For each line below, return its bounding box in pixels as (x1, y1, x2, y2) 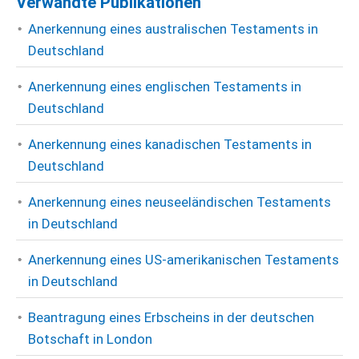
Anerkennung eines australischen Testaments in (28, 21, 318, 37)
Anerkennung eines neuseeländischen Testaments (28, 194, 331, 210)
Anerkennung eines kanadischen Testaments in (28, 136, 312, 152)
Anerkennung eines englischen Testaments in (28, 79, 301, 95)
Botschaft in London (28, 331, 152, 347)
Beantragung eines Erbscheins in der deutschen (28, 309, 314, 325)
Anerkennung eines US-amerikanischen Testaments (28, 252, 339, 268)
